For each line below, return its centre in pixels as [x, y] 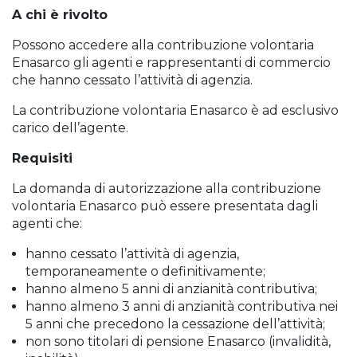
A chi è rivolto [60, 14]
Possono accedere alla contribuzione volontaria [163, 45]
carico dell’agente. [70, 127]
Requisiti [42, 158]
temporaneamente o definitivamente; [145, 271]
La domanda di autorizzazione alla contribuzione [167, 188]
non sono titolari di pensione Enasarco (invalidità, [178, 341]
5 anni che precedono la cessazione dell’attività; [175, 324]
